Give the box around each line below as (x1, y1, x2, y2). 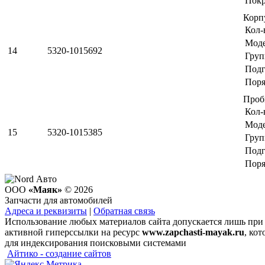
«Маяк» (28, 184, 62, 195)
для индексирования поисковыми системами (5, 237, 186, 248)
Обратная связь (93, 205, 155, 216)
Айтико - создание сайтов (7, 248, 111, 258)
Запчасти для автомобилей (5, 195, 112, 205)
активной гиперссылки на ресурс (5, 227, 142, 237)
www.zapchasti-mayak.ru (142, 227, 244, 237)
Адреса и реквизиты (5, 205, 87, 216)
